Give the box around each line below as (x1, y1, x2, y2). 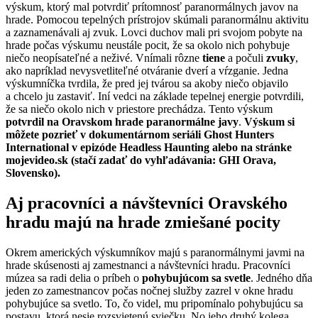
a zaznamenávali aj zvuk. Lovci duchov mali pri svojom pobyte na (6, 26, 302, 39)
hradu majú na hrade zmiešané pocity (6, 213, 280, 232)
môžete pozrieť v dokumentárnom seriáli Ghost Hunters (6, 128, 274, 141)
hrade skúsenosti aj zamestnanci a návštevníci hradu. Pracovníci (6, 258, 290, 271)
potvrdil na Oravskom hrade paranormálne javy (6, 116, 238, 128)
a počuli (225, 52, 266, 65)
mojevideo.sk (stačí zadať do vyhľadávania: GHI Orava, (6, 154, 276, 167)
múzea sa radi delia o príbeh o (6, 271, 142, 284)
